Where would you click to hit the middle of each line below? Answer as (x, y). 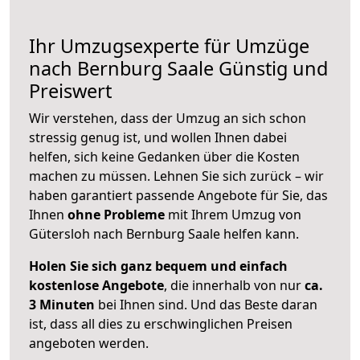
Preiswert (70, 91)
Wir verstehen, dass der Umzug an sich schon (168, 119)
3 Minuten (62, 305)
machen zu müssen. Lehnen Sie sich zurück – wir (176, 176)
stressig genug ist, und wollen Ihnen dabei (158, 138)
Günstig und (271, 69)
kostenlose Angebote (96, 286)
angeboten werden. (89, 344)
